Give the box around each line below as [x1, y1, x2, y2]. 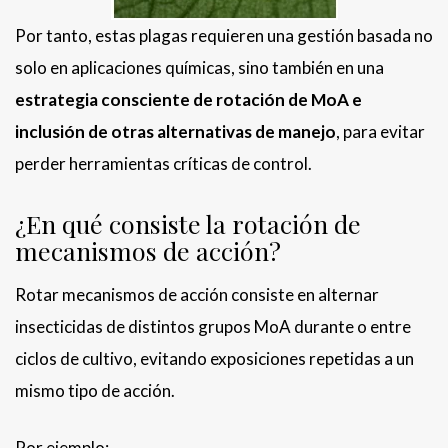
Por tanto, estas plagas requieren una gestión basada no [15, 25, 433, 47]
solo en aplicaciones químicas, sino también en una [15, 57, 384, 79]
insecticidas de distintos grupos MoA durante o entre [15, 316, 411, 338]
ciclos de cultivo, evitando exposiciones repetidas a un [15, 348, 414, 370]
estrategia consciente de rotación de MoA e [15, 89, 362, 111]
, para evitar [336, 121, 425, 143]
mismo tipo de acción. [15, 380, 175, 402]
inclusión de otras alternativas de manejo [15, 121, 336, 143]
